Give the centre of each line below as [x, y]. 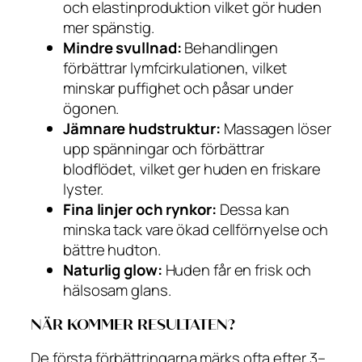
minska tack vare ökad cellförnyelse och [196, 230]
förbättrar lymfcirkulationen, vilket [175, 68]
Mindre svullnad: [122, 48]
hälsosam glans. [117, 290]
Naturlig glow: [113, 270]
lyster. [84, 189]
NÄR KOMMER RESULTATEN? [133, 324]
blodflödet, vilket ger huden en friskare [192, 169]
